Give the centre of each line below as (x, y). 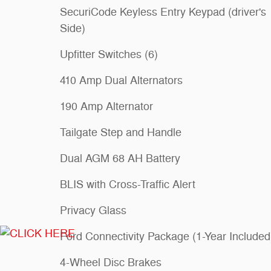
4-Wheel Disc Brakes (111, 262)
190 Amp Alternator (106, 106)
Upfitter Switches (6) (109, 54)
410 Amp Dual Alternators (121, 80)
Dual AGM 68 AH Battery (120, 158)
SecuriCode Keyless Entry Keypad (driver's (163, 12)
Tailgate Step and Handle (121, 132)
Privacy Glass (93, 210)
